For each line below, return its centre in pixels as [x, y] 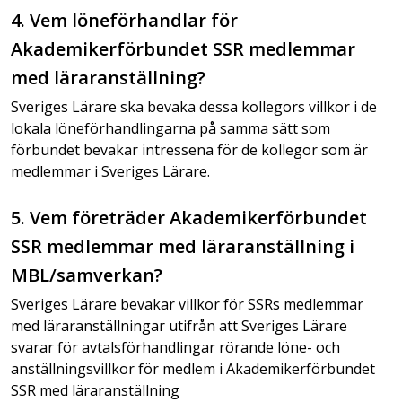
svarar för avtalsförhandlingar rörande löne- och [175, 347]
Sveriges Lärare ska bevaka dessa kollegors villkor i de [194, 107]
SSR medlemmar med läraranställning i [183, 246]
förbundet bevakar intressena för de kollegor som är [189, 150]
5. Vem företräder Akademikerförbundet [189, 218]
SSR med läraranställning [95, 390]
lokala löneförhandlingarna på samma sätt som [170, 128]
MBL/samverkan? [87, 275]
